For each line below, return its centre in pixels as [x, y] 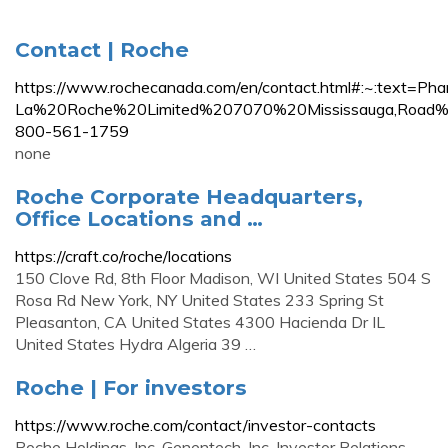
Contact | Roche [102, 49]
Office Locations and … [139, 218]
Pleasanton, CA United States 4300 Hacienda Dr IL [200, 322]
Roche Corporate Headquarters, [189, 196]
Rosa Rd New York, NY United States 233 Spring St [199, 300]
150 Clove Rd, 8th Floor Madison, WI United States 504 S [223, 278]
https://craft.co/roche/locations [123, 256]
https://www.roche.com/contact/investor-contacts [195, 425]
